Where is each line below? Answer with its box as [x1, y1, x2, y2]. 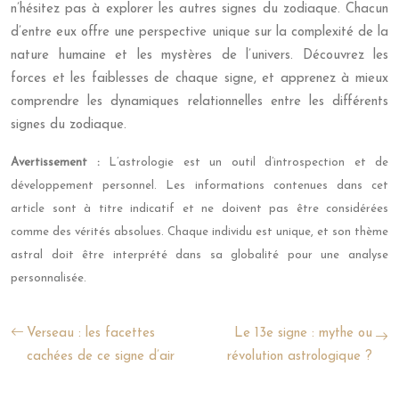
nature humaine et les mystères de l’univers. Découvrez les [11, 49, 388, 63]
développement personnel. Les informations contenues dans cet [11, 180, 388, 192]
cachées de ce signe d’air [27, 350, 175, 364]
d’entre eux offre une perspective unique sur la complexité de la [11, 26, 388, 40]
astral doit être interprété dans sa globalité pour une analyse [11, 249, 388, 262]
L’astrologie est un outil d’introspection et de [109, 157, 388, 169]
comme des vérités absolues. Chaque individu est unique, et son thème [11, 226, 388, 239]
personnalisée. [11, 273, 86, 285]
